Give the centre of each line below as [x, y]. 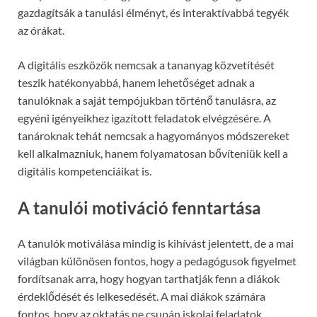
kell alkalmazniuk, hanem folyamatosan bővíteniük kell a [153, 154]
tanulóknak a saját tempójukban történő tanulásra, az [147, 100]
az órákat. [41, 30]
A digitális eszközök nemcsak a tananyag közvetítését [146, 65]
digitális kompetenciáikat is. [85, 171]
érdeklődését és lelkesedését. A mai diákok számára [142, 296]
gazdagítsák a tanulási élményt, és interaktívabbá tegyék [153, 13]
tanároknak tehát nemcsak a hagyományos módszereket [154, 136]
